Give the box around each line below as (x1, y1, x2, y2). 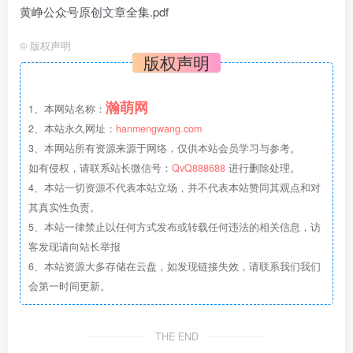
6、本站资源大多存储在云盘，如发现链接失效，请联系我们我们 (28, 258, 321, 273)
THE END (154, 329, 199, 344)
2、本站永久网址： (28, 121, 116, 136)
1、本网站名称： (28, 101, 106, 116)
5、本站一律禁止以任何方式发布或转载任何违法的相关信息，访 (28, 219, 321, 234)
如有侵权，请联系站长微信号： (28, 160, 172, 175)
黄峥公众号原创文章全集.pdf (20, 2, 169, 20)
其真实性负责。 (28, 199, 100, 214)
